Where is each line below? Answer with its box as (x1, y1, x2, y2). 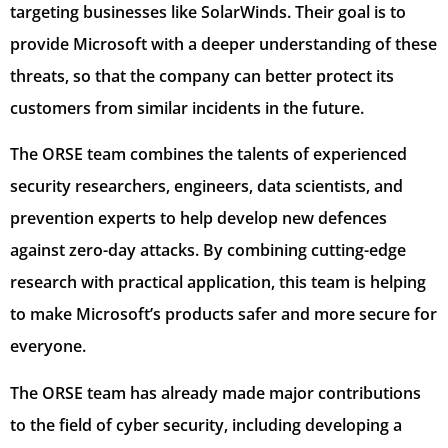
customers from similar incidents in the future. (10, 96, 364, 119)
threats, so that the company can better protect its (10, 64, 394, 87)
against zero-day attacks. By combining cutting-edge (10, 239, 406, 262)
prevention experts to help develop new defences (10, 207, 387, 230)
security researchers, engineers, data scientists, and (10, 175, 403, 198)
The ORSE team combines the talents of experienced (10, 143, 407, 166)
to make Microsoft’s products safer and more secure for (10, 303, 437, 326)
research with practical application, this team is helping (10, 271, 426, 294)
